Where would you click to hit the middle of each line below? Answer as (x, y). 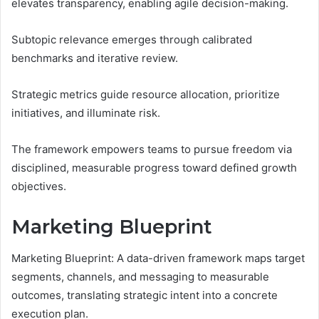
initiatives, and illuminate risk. (86, 113)
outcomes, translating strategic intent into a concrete (145, 295)
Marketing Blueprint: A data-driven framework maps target (158, 258)
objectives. (39, 186)
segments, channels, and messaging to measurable (140, 277)
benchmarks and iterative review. (95, 58)
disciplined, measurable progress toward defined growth (154, 167)
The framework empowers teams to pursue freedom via (152, 149)
